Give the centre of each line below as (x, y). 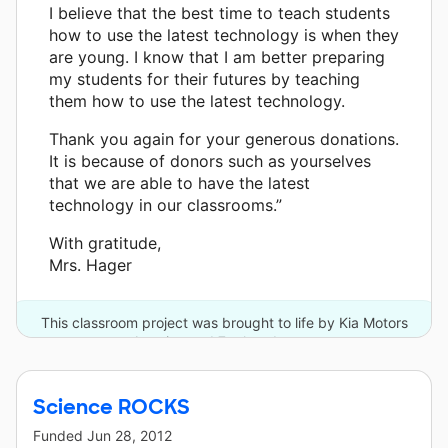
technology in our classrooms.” (165, 205)
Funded (60, 436)
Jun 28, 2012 (129, 436)
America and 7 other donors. (224, 342)
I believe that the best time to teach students (219, 13)
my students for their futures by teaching (204, 79)
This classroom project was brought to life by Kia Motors (224, 323)
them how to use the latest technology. (197, 101)
